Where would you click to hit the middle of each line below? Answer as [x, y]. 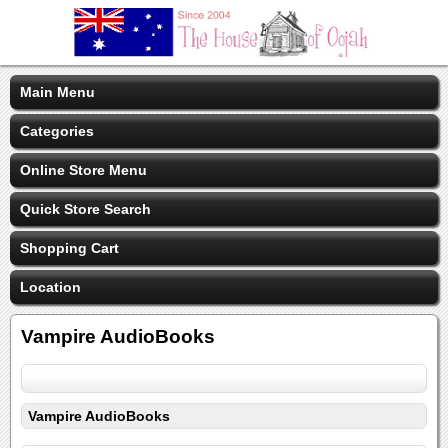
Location [50, 287]
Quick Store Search [85, 209]
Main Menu [57, 92]
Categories [57, 131]
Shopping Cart [69, 248]
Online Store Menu [83, 170]
